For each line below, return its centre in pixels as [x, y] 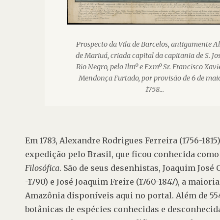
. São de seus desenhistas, [111, 168]
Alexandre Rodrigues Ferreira [119, 141]
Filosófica [42, 168]
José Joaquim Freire [96, 182]
